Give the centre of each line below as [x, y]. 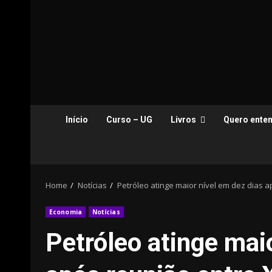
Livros [184, 120]
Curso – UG [130, 120]
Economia [66, 212]
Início [77, 120]
